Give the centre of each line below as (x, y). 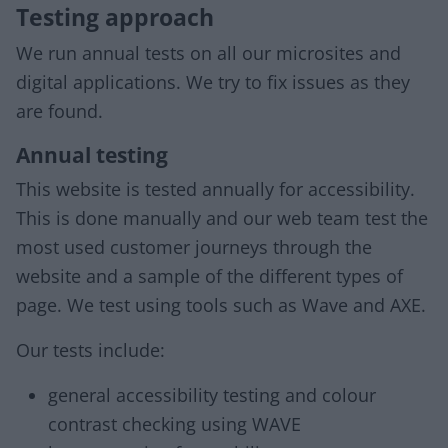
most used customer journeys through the (194, 247)
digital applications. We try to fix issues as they (213, 82)
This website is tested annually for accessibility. (215, 189)
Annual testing (92, 154)
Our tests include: (90, 350)
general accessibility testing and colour (212, 395)
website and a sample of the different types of (209, 276)
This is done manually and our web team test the (222, 218)
